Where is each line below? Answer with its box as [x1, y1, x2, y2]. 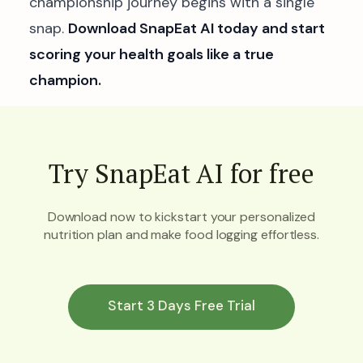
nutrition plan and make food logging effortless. [43, 226, 320, 243]
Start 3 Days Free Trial [108, 297, 255, 315]
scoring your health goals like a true [29, 45, 274, 64]
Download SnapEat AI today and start [68, 19, 325, 38]
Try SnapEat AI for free [49, 156, 314, 190]
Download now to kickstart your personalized [47, 208, 316, 225]
